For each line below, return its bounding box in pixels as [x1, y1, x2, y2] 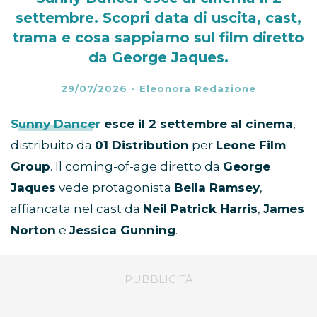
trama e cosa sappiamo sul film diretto [13, 29, 304, 47]
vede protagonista [56, 180, 174, 195]
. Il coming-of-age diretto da [50, 159, 223, 174]
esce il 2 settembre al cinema [100, 117, 293, 132]
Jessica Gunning [69, 223, 175, 238]
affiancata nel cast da [11, 202, 143, 217]
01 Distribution [95, 138, 189, 153]
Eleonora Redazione [139, 83, 256, 95]
